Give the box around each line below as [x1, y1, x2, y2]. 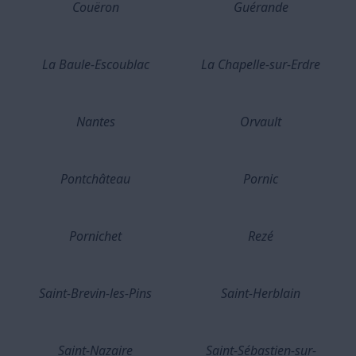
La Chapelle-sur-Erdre [201, 56, 320, 74]
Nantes [75, 113, 115, 131]
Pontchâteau [60, 170, 130, 188]
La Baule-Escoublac [41, 56, 149, 74]
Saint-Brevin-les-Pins [39, 284, 152, 303]
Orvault [240, 113, 281, 131]
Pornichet [69, 227, 122, 246]
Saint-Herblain [221, 284, 300, 303]
